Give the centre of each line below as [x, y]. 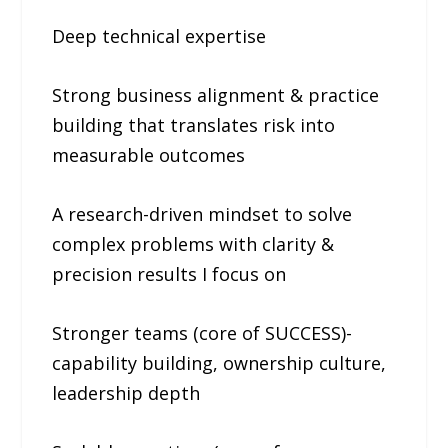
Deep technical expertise [159, 36]
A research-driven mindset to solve [202, 213]
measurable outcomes [149, 155]
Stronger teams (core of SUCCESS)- [202, 332]
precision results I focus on [169, 273]
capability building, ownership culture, [219, 362]
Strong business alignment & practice [216, 95]
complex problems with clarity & [193, 243]
